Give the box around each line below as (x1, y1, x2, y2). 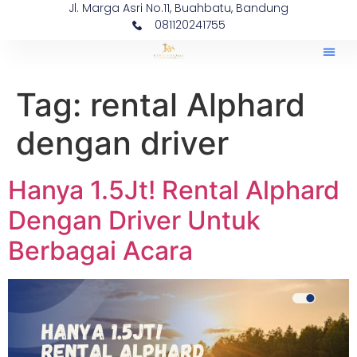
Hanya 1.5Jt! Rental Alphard (8, 175, 339, 206)
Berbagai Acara (8, 235, 193, 266)
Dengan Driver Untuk (8, 205, 261, 236)
